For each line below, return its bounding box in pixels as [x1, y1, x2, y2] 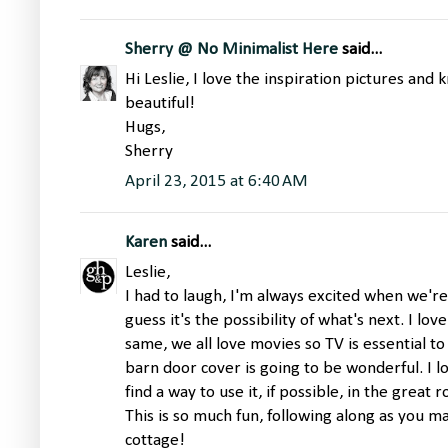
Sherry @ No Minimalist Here [125, 41, 338, 59]
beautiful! [125, 95, 195, 113]
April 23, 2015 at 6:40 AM [125, 173, 308, 191]
